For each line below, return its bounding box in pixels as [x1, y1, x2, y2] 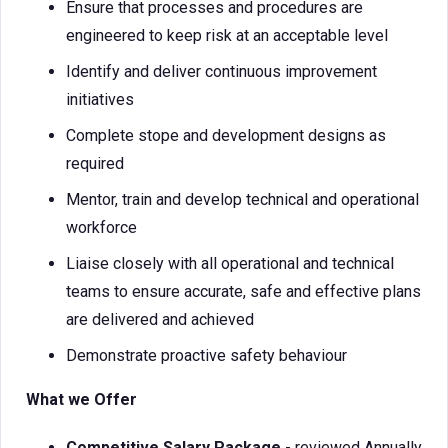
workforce [66, 218, 137, 237]
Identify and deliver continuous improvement [66, 62, 377, 81]
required [66, 154, 124, 173]
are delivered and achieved [66, 310, 254, 329]
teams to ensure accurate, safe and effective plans [66, 282, 421, 301]
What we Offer [26, 390, 137, 409]
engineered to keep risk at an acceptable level [66, 26, 388, 45]
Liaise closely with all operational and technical [66, 254, 394, 273]
